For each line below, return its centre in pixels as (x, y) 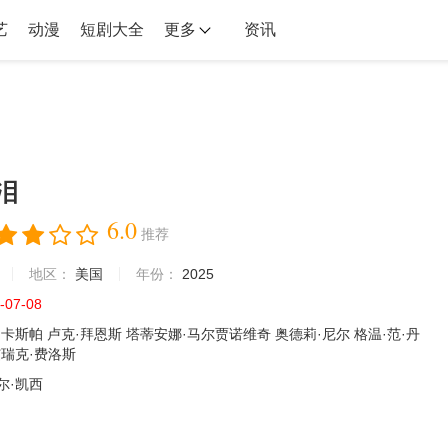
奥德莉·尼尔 (314, 334)
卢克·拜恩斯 (86, 334)
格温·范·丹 (387, 334)
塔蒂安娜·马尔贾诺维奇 (200, 334)
